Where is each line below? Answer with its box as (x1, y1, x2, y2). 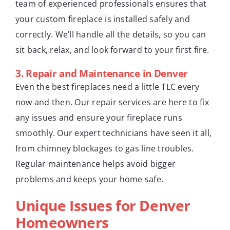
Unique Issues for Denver (15, 195, 190, 215)
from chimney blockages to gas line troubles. (15, 142, 194, 154)
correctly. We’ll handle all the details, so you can (15, 28, 206, 40)
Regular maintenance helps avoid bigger (15, 158, 176, 169)
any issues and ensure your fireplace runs (15, 111, 182, 123)
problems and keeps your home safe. (15, 173, 164, 185)
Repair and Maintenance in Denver (26, 66, 188, 80)
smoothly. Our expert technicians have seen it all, (15, 127, 212, 139)
